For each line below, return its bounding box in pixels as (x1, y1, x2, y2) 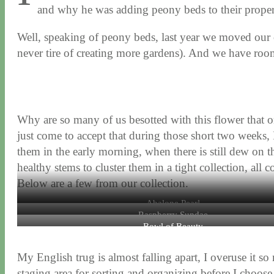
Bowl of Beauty (143, 220, 204, 231)
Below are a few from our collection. (17, 176, 188, 190)
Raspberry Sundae (138, 209, 209, 220)
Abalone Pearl (146, 197, 201, 208)
